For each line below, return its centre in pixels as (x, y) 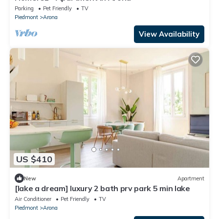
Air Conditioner (33, 199)
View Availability (169, 34)
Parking (24, 9)
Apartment (191, 178)
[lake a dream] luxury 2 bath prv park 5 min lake (102, 188)
